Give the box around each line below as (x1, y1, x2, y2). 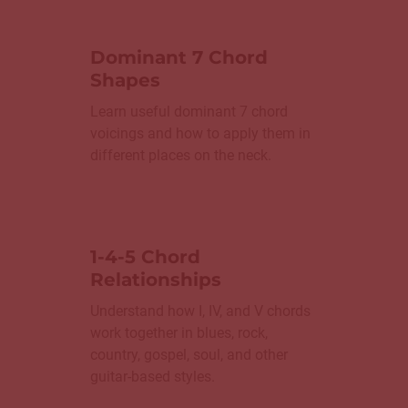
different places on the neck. (90, 147, 271, 165)
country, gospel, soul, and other (90, 346, 288, 364)
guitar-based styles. (90, 368, 215, 386)
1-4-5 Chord (90, 246, 200, 269)
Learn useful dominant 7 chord (90, 103, 288, 121)
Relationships (90, 269, 221, 291)
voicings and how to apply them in (90, 125, 311, 143)
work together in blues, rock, (90, 324, 268, 342)
